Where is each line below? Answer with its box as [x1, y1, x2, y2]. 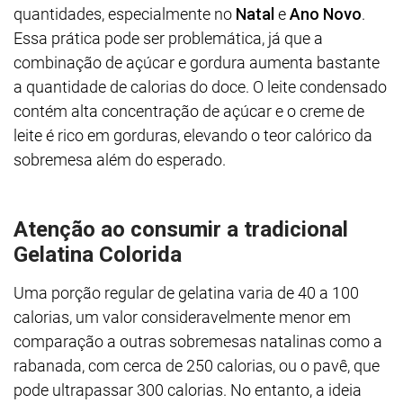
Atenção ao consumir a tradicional [13, 217, 348, 242]
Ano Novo [290, 4, 362, 23]
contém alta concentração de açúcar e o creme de [13, 102, 364, 121]
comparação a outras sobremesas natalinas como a [13, 332, 382, 351]
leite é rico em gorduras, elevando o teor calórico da [13, 126, 372, 145]
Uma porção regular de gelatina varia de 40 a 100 [13, 283, 359, 302]
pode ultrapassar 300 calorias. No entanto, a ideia [13, 381, 362, 399]
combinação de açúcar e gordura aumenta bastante [13, 53, 380, 72]
